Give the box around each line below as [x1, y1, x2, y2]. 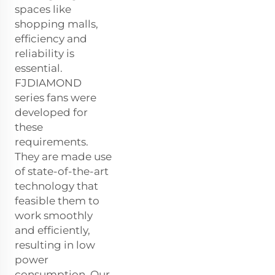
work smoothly [15, 209, 93, 222]
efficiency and [15, 33, 87, 45]
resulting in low [15, 239, 95, 252]
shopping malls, [15, 18, 98, 31]
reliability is [15, 47, 74, 60]
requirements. [15, 136, 88, 149]
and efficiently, [15, 224, 90, 237]
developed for [15, 106, 88, 119]
